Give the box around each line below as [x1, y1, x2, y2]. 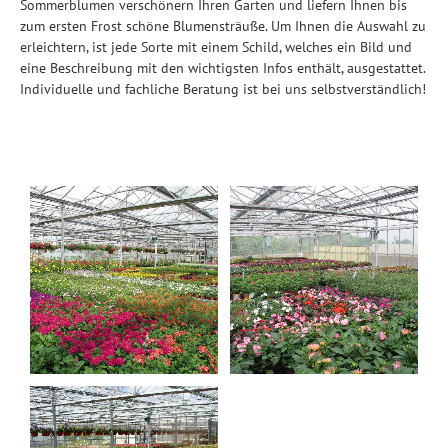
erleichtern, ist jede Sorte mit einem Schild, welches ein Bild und [20, 38, 412, 56]
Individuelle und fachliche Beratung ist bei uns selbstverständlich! [20, 80, 426, 98]
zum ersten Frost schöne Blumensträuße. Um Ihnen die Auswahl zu [20, 17, 426, 35]
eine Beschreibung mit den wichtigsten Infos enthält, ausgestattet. [20, 59, 425, 77]
